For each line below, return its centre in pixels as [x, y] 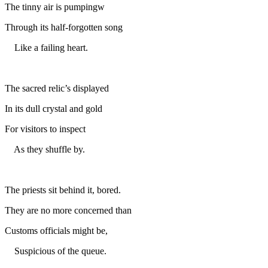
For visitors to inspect [45, 129]
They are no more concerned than [68, 210]
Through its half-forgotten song [64, 27]
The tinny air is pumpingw [55, 7]
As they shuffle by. [45, 149]
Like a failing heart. [46, 47]
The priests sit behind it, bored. [63, 190]
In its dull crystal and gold [54, 108]
